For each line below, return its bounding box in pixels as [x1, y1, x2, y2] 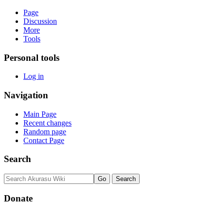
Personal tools [4, 52, 59, 63]
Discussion [23, 17, 57, 25]
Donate [4, 193, 33, 203]
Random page [23, 127, 66, 136]
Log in [23, 72, 44, 81]
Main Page [23, 109, 56, 118]
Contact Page [23, 136, 64, 145]
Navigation [4, 90, 48, 100]
